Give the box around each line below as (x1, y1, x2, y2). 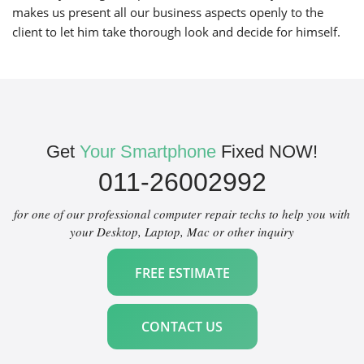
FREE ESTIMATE (134, 263, 230, 282)
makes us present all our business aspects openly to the (12, 4, 323, 20)
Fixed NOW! (216, 141, 318, 162)
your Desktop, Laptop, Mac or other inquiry (70, 223, 294, 240)
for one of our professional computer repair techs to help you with (14, 206, 350, 222)
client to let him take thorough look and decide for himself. (12, 24, 340, 40)
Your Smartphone (80, 141, 216, 162)
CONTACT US (141, 317, 223, 336)
